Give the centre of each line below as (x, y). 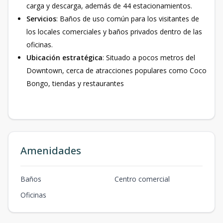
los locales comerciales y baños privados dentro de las (114, 32)
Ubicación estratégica (64, 57)
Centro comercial (142, 179)
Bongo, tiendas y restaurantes (75, 83)
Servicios (41, 19)
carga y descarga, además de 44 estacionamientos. (109, 6)
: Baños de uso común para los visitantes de (128, 19)
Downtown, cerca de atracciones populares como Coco (116, 70)
